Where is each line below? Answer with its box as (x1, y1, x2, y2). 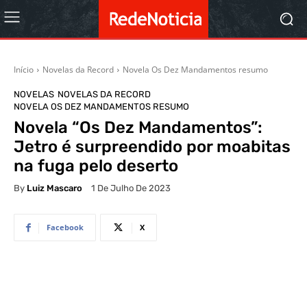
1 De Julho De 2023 (91, 183, 171, 194)
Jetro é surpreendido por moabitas (14, 137, 291, 156)
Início (14, 64, 34, 75)
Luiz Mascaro (27, 182, 82, 193)
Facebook (47, 222, 84, 233)
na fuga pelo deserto (14, 156, 178, 175)
